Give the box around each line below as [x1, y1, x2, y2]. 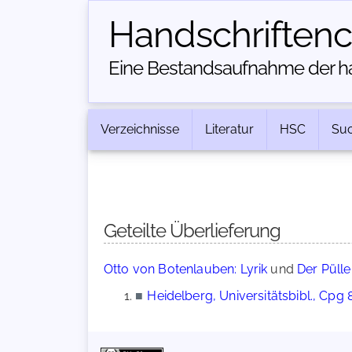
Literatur [205, 122, 254, 137]
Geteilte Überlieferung [104, 219, 280, 242]
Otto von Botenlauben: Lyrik [104, 262, 268, 277]
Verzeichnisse [101, 122, 179, 137]
